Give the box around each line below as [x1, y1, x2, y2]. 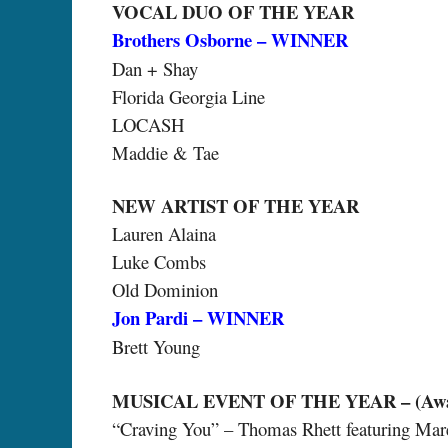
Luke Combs [112, 249, 206, 275]
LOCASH [112, 111, 184, 137]
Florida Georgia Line [112, 83, 265, 109]
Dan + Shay [112, 55, 198, 81]
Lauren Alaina [112, 221, 216, 247]
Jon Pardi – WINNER [112, 304, 284, 332]
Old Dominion [112, 277, 218, 303]
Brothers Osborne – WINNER [112, 25, 348, 53]
